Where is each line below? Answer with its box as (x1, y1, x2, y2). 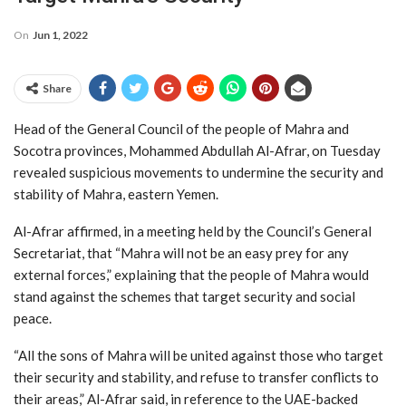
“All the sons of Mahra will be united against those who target (14, 346, 383, 363)
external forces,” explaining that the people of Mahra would (14, 266, 369, 283)
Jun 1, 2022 (33, 27, 88, 42)
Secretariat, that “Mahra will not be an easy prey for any (14, 244, 349, 261)
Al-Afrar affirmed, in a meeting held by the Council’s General (14, 222, 372, 239)
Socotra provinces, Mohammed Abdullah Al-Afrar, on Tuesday (14, 141, 381, 159)
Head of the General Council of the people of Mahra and (14, 120, 349, 137)
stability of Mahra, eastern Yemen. (14, 185, 218, 202)
